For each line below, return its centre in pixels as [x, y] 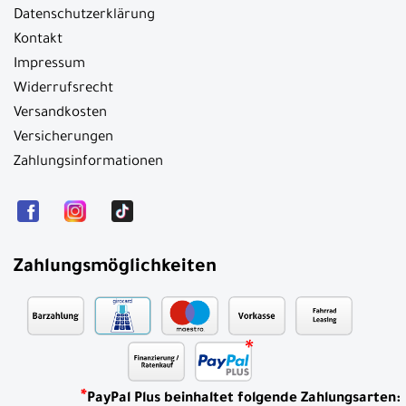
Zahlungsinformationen [88, 163]
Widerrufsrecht [63, 90]
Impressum [49, 65]
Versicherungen [63, 139]
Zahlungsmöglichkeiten [115, 269]
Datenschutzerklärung [84, 16]
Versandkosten [60, 114]
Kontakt [38, 41]
